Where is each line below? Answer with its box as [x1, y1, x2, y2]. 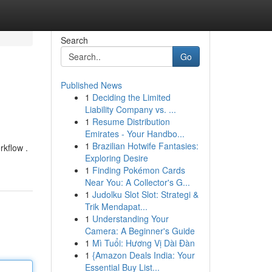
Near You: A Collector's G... [84, 176, 190, 188]
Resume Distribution [92, 115, 170, 127]
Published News [60, 79, 122, 91]
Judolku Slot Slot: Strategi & [92, 188, 199, 200]
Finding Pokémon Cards [92, 164, 185, 176]
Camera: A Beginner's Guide [84, 225, 195, 237]
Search [60, 34, 88, 46]
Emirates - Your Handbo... [84, 127, 185, 140]
